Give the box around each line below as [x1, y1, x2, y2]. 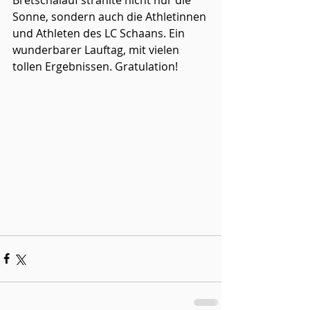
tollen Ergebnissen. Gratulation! [12, 59, 178, 74]
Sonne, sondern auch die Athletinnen [12, 9, 209, 24]
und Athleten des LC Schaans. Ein [12, 26, 188, 41]
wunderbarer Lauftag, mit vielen [12, 42, 182, 57]
